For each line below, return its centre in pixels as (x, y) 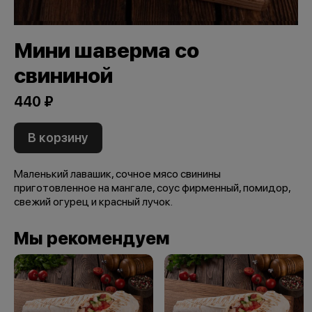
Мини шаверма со (107, 50)
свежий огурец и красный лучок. (93, 201)
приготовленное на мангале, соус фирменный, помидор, (152, 187)
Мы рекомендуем (92, 238)
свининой (63, 75)
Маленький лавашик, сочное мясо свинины (117, 173)
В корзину (58, 137)
